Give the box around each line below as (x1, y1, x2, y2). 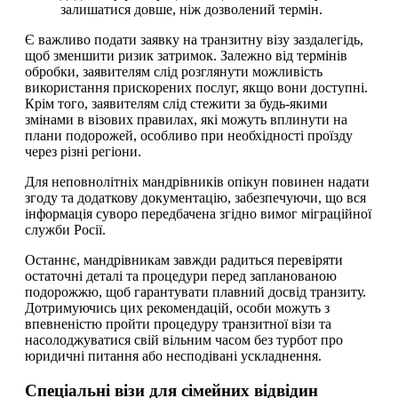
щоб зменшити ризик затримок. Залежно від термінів (25, 48, 347, 64)
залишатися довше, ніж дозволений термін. (60, 2, 322, 18)
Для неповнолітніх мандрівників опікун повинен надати (25, 174, 370, 190)
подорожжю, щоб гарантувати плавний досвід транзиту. (25, 284, 366, 300)
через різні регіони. (25, 144, 141, 160)
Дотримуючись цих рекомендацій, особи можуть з (25, 300, 330, 316)
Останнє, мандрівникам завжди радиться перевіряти (25, 252, 343, 268)
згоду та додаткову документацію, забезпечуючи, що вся (25, 190, 366, 206)
